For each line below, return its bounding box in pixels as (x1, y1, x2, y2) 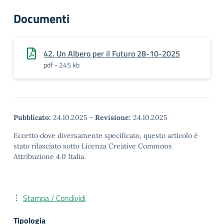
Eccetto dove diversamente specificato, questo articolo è (13, 131, 198, 140)
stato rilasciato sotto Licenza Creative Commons (13, 141, 172, 150)
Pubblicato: (13, 113, 51, 122)
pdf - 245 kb (43, 59, 79, 70)
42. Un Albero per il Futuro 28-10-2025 (43, 47, 180, 59)
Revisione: (95, 113, 131, 122)
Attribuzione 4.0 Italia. (13, 152, 85, 161)
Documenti (13, 9, 69, 27)
